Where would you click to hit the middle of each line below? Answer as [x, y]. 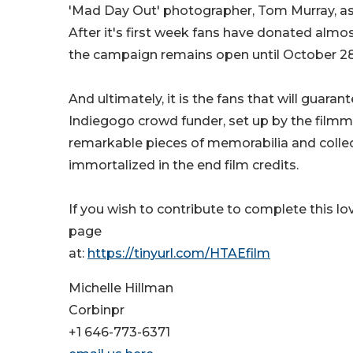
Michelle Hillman [121, 288]
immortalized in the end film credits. [184, 165]
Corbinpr [97, 310]
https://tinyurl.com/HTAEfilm [179, 254]
